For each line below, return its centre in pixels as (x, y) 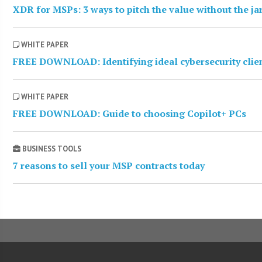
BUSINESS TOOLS (51, 149)
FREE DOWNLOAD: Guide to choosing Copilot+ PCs (130, 114)
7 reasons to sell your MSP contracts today (109, 166)
